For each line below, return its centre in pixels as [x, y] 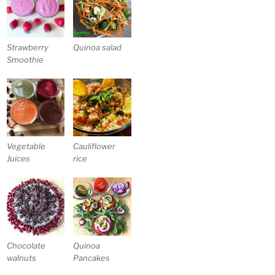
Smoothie [25, 59]
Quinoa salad [98, 47]
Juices [19, 159]
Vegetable [26, 146]
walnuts [22, 258]
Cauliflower [95, 146]
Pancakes [92, 258]
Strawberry [28, 47]
